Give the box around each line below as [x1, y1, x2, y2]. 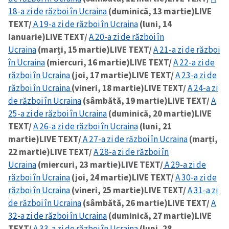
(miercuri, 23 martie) [36, 158, 121, 170]
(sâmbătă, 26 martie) [81, 197, 168, 209]
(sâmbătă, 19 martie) [81, 95, 168, 106]
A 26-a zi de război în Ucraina [33, 120, 138, 132]
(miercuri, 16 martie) [45, 56, 130, 68]
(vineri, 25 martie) [70, 184, 144, 196]
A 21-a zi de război [153, 43, 220, 55]
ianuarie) [8, 31, 45, 42]
